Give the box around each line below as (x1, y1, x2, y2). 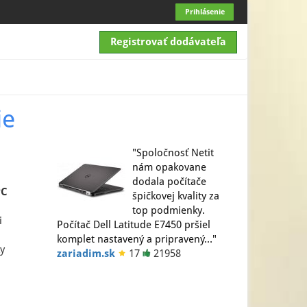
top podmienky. (132, 204, 206, 217)
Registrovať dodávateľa (110, 36, 226, 48)
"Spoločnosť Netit (132, 147, 214, 159)
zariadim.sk (57, 247, 116, 260)
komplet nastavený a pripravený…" (57, 233, 217, 245)
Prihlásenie (184, 8, 225, 16)
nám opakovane (132, 161, 207, 173)
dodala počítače (132, 175, 207, 188)
